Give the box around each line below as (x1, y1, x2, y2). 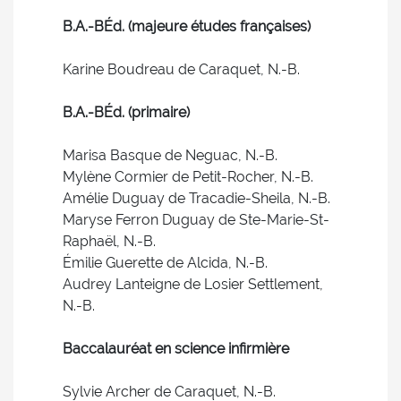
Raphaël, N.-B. (63, 233, 156, 250)
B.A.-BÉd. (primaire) (63, 104, 190, 121)
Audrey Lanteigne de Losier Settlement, (63, 276, 323, 293)
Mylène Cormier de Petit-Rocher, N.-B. (63, 168, 313, 185)
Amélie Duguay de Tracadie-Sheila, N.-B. (63, 190, 330, 207)
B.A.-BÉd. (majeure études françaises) (63, 18, 311, 35)
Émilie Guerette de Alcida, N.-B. (63, 254, 268, 271)
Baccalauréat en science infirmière (63, 340, 289, 357)
